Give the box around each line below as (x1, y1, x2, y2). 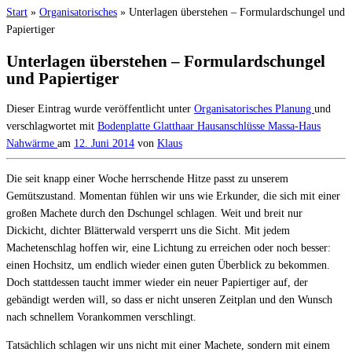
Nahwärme (6, 137, 57, 150)
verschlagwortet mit (6, 120, 97, 133)
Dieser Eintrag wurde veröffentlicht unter (6, 103, 194, 115)
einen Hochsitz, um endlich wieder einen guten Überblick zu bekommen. (6, 259, 330, 272)
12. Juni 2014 (74, 137, 134, 150)
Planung (275, 103, 314, 115)
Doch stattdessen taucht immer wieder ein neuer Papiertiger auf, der (6, 277, 308, 289)
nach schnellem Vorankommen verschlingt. (6, 311, 196, 324)
